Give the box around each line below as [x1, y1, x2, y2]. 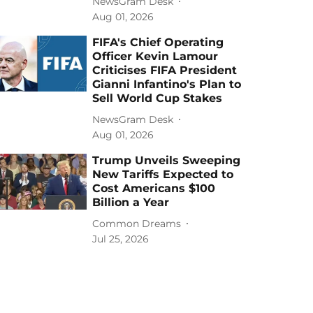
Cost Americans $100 [92, 182, 216, 195]
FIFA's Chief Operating [92, 36, 224, 49]
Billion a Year [92, 196, 170, 209]
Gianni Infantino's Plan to [92, 78, 242, 91]
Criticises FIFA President [92, 64, 238, 77]
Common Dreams [92, 217, 182, 230]
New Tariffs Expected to [92, 168, 234, 181]
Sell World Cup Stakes [92, 92, 223, 105]
